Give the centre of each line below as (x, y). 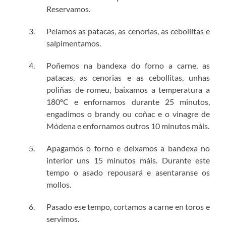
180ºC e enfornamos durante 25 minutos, (128, 102)
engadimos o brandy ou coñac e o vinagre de (128, 114)
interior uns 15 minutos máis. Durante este (128, 160)
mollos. (59, 185)
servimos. (63, 219)
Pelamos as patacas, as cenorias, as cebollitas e (128, 31)
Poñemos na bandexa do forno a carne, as (128, 66)
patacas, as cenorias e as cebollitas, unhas (128, 78)
